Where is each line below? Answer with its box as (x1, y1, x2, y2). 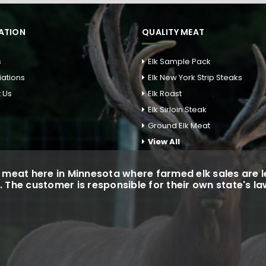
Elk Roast (148, 88, 182, 100)
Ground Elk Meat (148, 120, 210, 132)
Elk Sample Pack (148, 56, 211, 68)
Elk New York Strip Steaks (148, 72, 242, 84)
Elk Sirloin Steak (148, 104, 207, 116)
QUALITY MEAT (142, 26, 204, 39)
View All (148, 136, 180, 148)
